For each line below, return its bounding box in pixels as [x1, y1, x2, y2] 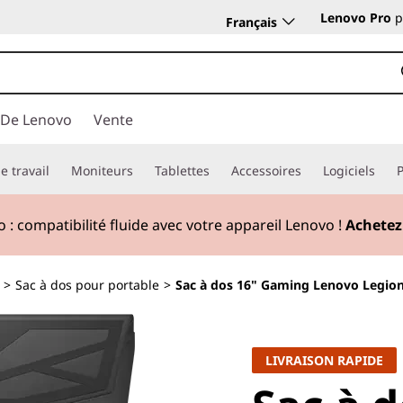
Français [226, 13, 277, 31]
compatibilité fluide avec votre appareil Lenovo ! [17, 214, 345, 235]
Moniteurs [71, 162, 133, 179]
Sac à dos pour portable [15, 276, 159, 293]
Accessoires [231, 162, 301, 179]
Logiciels [323, 162, 375, 179]
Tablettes [155, 162, 210, 179]
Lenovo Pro [320, 9, 391, 26]
